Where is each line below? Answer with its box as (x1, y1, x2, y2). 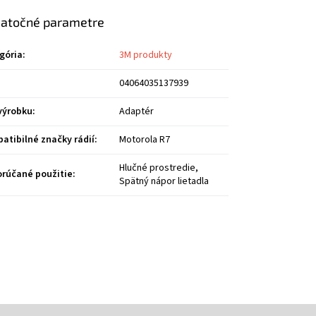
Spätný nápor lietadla (119, 174, 209, 189)
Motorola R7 (119, 133, 171, 147)
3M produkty (119, 48, 173, 63)
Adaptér (119, 104, 154, 119)
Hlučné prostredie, (119, 161, 199, 176)
